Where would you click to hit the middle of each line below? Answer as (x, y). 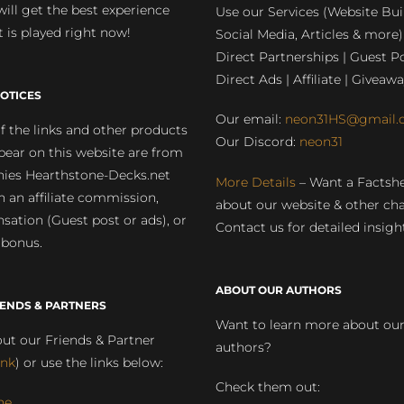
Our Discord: (257, 142)
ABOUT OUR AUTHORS (279, 289)
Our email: (250, 119)
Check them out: (268, 386)
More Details (256, 182)
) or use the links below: (89, 363)
